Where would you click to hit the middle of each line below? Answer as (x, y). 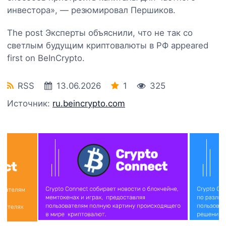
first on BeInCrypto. (46, 58)
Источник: (30, 103)
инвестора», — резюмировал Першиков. (91, 10)
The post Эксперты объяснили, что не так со (100, 33)
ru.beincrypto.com (89, 103)
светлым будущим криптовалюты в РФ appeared (108, 45)
